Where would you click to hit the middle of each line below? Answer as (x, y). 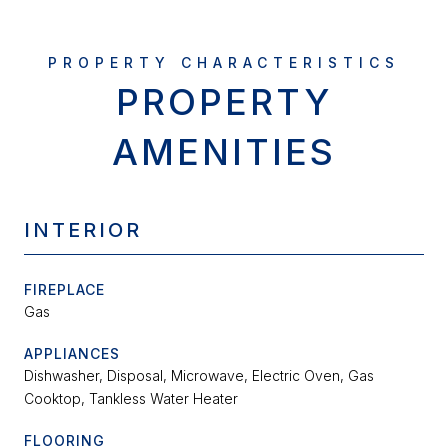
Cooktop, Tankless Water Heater (131, 399)
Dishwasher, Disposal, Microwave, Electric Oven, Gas (199, 376)
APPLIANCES (72, 354)
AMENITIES (224, 152)
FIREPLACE (64, 290)
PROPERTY (224, 102)
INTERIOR (83, 230)
